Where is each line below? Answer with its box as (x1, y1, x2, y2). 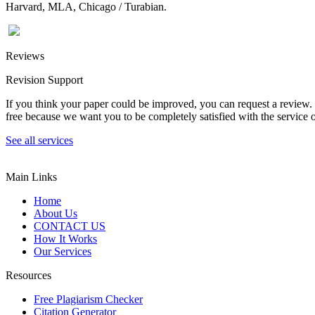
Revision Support (6, 73, 83, 86)
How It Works (34, 232, 97, 245)
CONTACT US (34, 219, 105, 232)
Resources (6, 269, 51, 281)
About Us (34, 207, 77, 219)
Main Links (6, 170, 57, 183)
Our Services (34, 245, 91, 257)
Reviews (6, 49, 44, 62)
